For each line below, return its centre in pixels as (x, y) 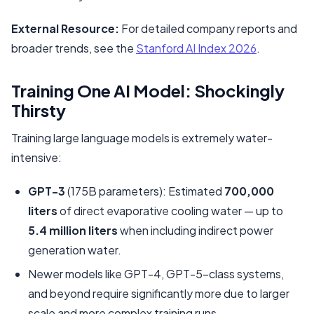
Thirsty (39, 110)
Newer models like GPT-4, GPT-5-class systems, (156, 273)
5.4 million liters (73, 230)
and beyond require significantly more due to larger (159, 293)
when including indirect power (196, 230)
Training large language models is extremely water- (142, 137)
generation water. (75, 250)
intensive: (36, 157)
